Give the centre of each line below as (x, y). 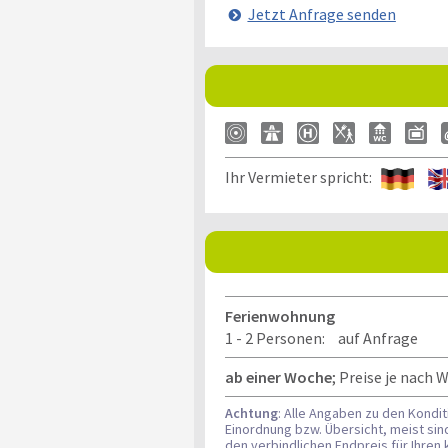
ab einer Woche (278, 377)
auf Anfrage (377, 338)
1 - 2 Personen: (274, 338)
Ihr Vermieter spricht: (302, 177)
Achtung (251, 413)
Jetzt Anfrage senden (321, 14)
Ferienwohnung (279, 316)
